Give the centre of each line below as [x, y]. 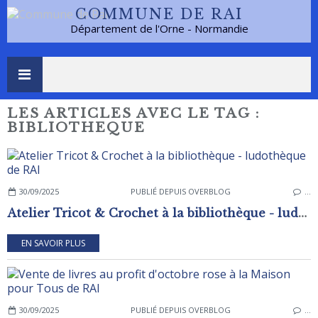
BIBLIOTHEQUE [76, 127]
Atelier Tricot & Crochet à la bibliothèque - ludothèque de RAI [302, 213]
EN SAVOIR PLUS [53, 243]
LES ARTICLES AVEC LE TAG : [134, 113]
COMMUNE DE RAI [159, 14]
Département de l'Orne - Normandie [159, 28]
